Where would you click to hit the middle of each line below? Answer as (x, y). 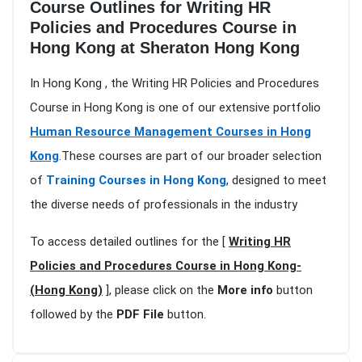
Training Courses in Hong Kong (136, 181)
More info (245, 290)
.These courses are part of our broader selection (190, 156)
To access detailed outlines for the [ (129, 242)
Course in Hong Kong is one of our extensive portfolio (175, 108)
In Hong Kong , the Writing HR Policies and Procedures (175, 84)
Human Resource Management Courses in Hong (170, 132)
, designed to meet (276, 181)
